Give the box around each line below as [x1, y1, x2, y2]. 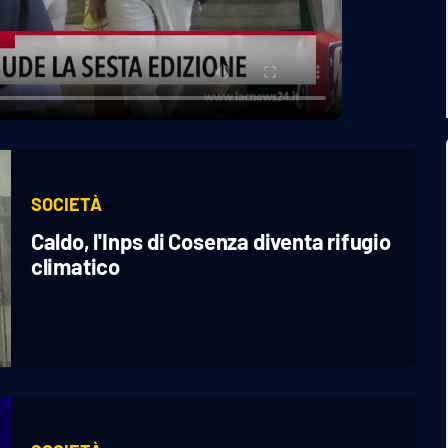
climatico [30, 253, 120, 280]
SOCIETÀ [30, 193, 102, 216]
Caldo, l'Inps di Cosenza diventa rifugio [30, 228, 391, 255]
